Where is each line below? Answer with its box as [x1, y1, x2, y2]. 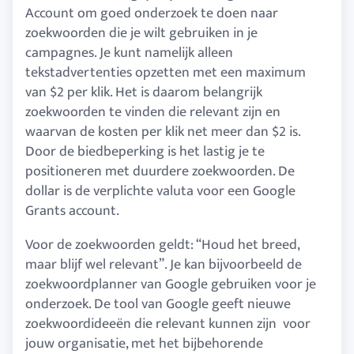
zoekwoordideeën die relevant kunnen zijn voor [25, 311, 311, 336]
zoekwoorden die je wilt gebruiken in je [25, 21, 258, 45]
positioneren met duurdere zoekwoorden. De [25, 159, 295, 183]
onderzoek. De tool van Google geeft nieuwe [25, 292, 291, 316]
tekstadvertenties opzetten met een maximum [25, 60, 306, 85]
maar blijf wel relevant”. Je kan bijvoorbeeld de [25, 252, 302, 277]
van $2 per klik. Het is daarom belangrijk [25, 80, 262, 104]
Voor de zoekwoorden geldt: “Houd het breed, [25, 232, 299, 257]
